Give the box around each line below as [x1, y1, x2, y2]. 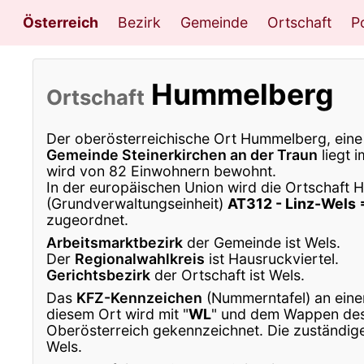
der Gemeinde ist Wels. [183, 233, 340, 251]
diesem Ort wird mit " [46, 305, 188, 323]
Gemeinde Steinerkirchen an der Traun [46, 145, 318, 163]
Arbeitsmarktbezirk [46, 233, 183, 251]
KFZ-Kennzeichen [76, 288, 202, 306]
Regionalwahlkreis [75, 249, 205, 267]
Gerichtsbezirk [46, 266, 150, 284]
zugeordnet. [46, 210, 128, 228]
